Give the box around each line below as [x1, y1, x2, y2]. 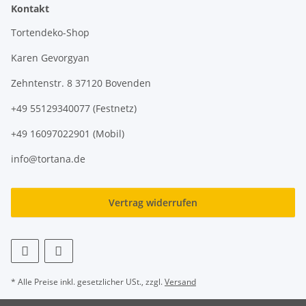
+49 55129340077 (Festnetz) [11, 101, 137, 115]
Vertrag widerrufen [109, 195, 197, 209]
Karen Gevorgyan [11, 51, 89, 64]
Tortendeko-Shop [11, 25, 89, 39]
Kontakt [11, 1, 49, 15]
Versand [165, 275, 196, 288]
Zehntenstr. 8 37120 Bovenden [11, 76, 151, 89]
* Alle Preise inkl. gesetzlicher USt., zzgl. [11, 275, 165, 288]
